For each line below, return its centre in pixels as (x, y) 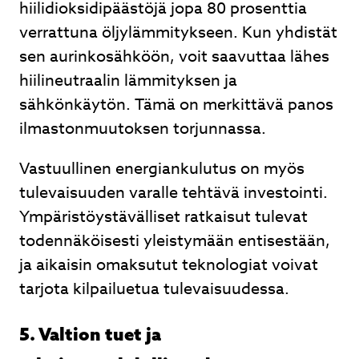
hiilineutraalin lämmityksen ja (128, 81)
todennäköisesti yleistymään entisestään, (175, 241)
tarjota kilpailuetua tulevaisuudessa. (154, 289)
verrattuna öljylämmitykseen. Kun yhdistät (178, 32)
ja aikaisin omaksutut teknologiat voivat (169, 265)
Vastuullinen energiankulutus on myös (162, 169)
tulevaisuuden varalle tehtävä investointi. (173, 193)
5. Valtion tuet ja (90, 334)
